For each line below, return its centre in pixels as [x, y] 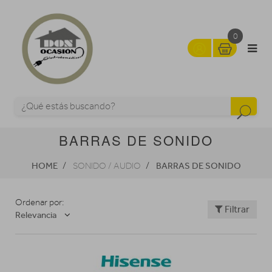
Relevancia [36, 215]
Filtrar [236, 209]
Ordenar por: [39, 202]
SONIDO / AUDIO [107, 166]
